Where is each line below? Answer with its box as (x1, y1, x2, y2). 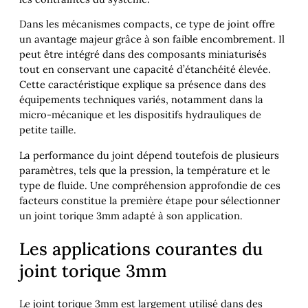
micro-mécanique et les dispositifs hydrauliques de (19, 108, 261, 122)
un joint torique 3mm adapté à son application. (19, 208, 243, 222)
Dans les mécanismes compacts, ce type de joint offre (19, 17, 275, 31)
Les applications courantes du (19, 237, 263, 260)
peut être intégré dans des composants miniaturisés (19, 47, 267, 61)
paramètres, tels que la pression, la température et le (19, 163, 270, 177)
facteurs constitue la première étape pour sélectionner (19, 193, 280, 207)
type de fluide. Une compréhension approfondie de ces (19, 178, 280, 192)
